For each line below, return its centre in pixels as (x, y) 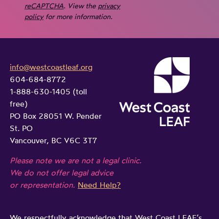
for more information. (78, 17)
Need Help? (99, 185)
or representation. (44, 185)
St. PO (21, 128)
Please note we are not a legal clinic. (76, 161)
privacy (109, 6)
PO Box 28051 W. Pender (56, 116)
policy (34, 17)
